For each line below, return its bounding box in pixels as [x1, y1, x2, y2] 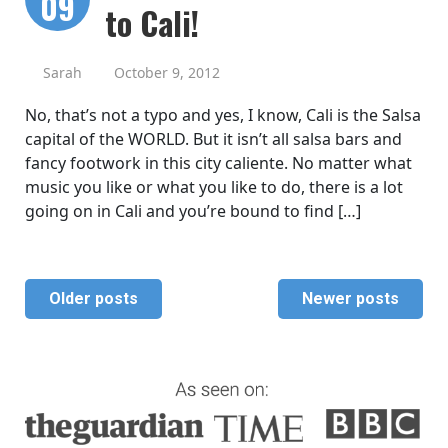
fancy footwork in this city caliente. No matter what [25, 152, 412, 175]
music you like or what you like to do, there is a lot [25, 176, 403, 199]
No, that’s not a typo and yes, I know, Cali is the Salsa [25, 104, 421, 127]
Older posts [49, 289, 138, 309]
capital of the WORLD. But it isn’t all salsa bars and [25, 128, 402, 151]
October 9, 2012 [114, 63, 220, 83]
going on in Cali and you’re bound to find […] [25, 200, 361, 223]
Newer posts [302, 289, 399, 309]
